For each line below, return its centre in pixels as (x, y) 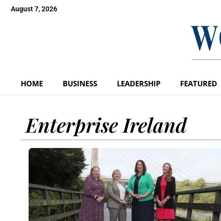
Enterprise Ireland (106, 124)
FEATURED (199, 83)
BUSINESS (80, 83)
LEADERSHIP (139, 83)
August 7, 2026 (34, 9)
